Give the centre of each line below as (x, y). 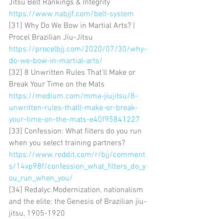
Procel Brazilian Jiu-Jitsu (52, 37)
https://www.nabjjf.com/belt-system (71, 14)
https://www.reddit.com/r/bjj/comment (77, 155)
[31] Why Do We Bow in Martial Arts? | (73, 26)
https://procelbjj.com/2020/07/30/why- (78, 49)
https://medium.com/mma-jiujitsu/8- (73, 96)
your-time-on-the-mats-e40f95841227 (74, 120)
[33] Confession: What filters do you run (76, 131)
